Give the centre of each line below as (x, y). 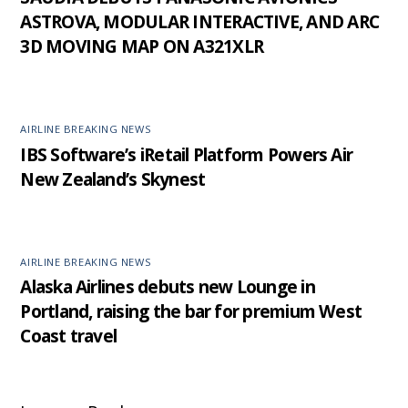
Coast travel (69, 336)
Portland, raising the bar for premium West (191, 311)
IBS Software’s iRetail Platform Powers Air (187, 154)
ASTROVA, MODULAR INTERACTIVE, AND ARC (199, 22)
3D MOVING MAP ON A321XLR (142, 46)
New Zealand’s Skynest (113, 178)
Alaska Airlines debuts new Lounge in (168, 287)
